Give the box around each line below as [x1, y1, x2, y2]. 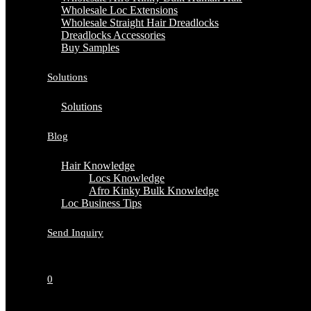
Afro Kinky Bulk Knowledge [89, 185, 219, 196]
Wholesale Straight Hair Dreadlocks [61, 17, 219, 28]
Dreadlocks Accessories [61, 29, 165, 41]
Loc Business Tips [61, 197, 142, 209]
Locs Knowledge [89, 172, 165, 184]
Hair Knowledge [61, 160, 135, 171]
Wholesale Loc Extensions [61, 4, 178, 16]
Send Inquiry [47, 227, 103, 238]
